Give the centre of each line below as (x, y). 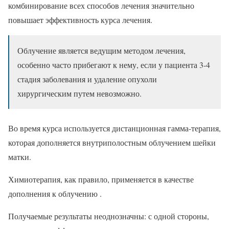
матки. (20, 156)
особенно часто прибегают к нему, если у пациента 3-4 (114, 64)
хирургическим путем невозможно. (79, 93)
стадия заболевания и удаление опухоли (87, 79)
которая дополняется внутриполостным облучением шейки (112, 142)
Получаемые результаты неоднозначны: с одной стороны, (109, 216)
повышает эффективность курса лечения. (80, 19)
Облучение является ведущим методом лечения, (101, 50)
